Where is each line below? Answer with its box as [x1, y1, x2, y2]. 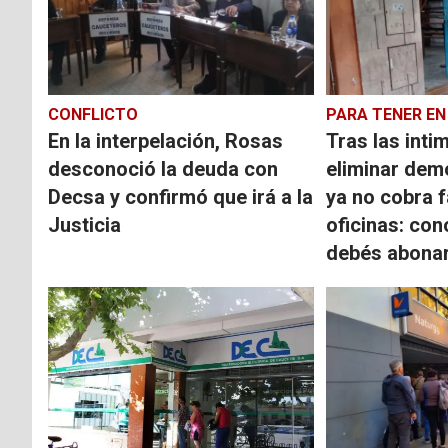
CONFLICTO [48, 104, 138, 124]
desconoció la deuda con [48, 156, 278, 181]
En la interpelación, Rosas [48, 128, 283, 153]
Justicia [48, 212, 121, 237]
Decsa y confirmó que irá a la [48, 184, 313, 209]
